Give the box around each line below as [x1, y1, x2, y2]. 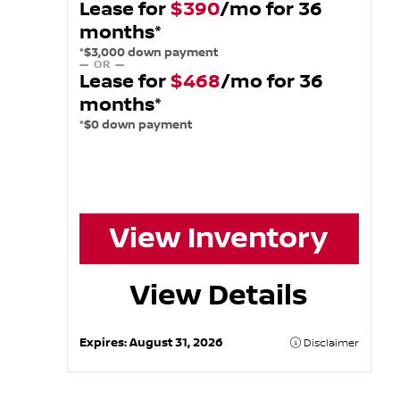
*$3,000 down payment [79, 45, 218, 60]
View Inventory [110, 221, 329, 256]
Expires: [79, 335, 129, 350]
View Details [129, 278, 308, 312]
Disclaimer [301, 336, 360, 350]
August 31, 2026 [129, 335, 222, 350]
